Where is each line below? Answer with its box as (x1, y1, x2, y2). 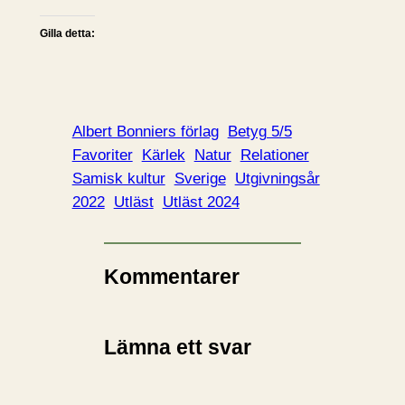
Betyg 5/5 (227, 123, 292, 141)
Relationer (240, 146, 309, 165)
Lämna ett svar (104, 334, 252, 359)
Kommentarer (104, 265, 240, 288)
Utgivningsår (234, 170, 320, 188)
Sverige (174, 170, 226, 188)
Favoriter (71, 146, 133, 165)
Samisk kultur (71, 170, 165, 188)
